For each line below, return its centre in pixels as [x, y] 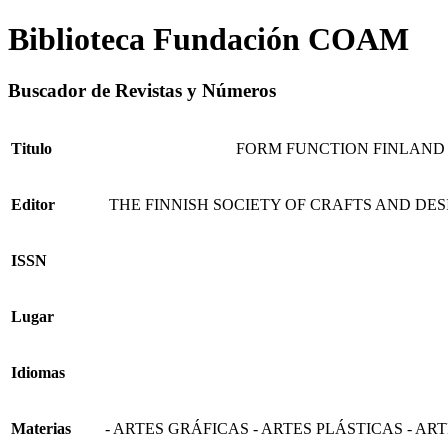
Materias [41, 428]
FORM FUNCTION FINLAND [340, 148]
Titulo [31, 148]
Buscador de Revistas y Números [142, 90]
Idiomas [38, 372]
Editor [33, 204]
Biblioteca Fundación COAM [208, 39]
